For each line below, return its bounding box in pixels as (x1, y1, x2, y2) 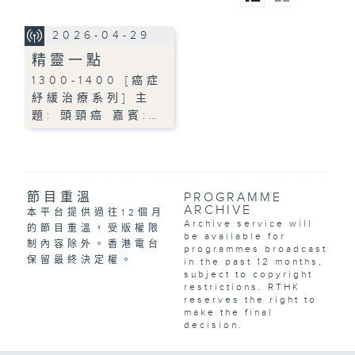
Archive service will (183, 218, 313, 230)
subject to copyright (183, 269, 313, 281)
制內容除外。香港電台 (26, 239, 162, 250)
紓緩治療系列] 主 (32, 91, 151, 105)
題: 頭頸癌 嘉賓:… (32, 109, 161, 122)
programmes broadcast (183, 243, 327, 255)
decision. (183, 319, 243, 331)
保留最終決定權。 (26, 254, 135, 266)
